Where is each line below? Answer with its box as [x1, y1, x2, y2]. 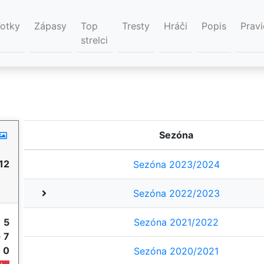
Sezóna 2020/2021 [134, 245, 219, 258]
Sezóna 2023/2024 [133, 159, 220, 171]
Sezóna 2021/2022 [134, 216, 219, 229]
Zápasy [34, 20, 67, 32]
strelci [81, 34, 108, 47]
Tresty [122, 20, 150, 32]
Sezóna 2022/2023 [133, 187, 220, 200]
